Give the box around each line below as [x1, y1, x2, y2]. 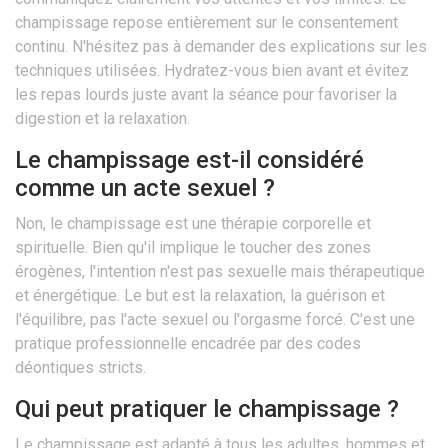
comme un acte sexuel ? [15, 174, 275, 203]
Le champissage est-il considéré [15, 146, 364, 175]
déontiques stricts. [15, 358, 146, 378]
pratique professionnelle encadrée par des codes [15, 334, 361, 354]
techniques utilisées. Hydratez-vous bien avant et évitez [15, 61, 409, 81]
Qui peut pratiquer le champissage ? [15, 395, 399, 424]
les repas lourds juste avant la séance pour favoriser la [15, 85, 397, 105]
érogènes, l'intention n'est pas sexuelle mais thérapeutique [15, 262, 425, 282]
